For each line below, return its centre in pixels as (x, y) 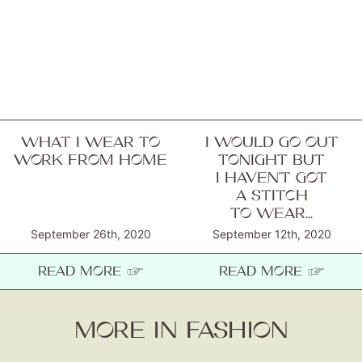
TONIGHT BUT (271, 160)
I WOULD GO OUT (271, 142)
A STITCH (271, 196)
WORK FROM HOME (90, 160)
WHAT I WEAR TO (90, 142)
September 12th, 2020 (271, 234)
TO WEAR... (271, 213)
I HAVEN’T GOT (271, 178)
